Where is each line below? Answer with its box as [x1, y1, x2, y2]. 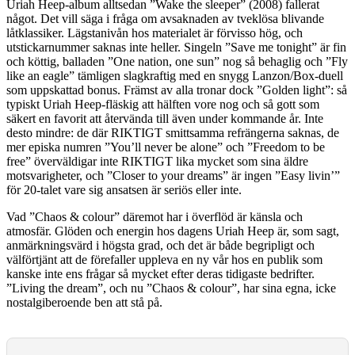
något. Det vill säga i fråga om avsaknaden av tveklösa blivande [6, 11, 324, 25]
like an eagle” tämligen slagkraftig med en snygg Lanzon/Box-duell [6, 68, 343, 82]
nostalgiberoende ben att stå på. [6, 295, 162, 309]
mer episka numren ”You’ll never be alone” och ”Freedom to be [6, 139, 325, 154]
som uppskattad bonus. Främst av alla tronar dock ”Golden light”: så [6, 82, 347, 97]
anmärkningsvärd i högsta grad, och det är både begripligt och [6, 238, 315, 252]
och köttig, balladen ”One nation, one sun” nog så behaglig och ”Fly [6, 54, 348, 68]
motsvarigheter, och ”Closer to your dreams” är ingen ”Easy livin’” [6, 168, 340, 182]
